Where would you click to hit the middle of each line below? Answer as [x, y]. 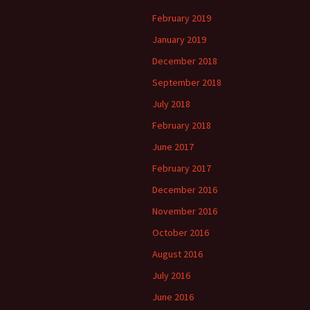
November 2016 [185, 211]
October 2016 [181, 232]
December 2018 [185, 61]
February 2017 [182, 168]
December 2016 [185, 190]
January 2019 [179, 39]
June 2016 [173, 297]
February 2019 [182, 18]
